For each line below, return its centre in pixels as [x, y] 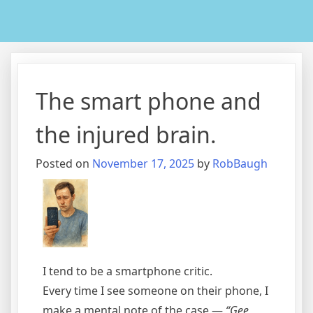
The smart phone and [148, 101]
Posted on [64, 163]
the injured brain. [126, 134]
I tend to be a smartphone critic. [128, 271]
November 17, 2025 [143, 163]
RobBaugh [240, 163]
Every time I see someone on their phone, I [155, 290]
